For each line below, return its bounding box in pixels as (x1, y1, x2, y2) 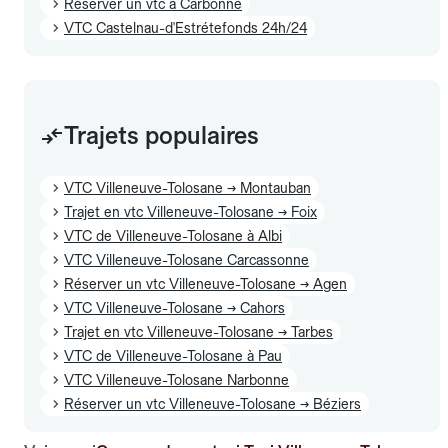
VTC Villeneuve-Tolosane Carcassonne (64, 251, 309, 268)
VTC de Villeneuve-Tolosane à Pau (64, 347, 282, 364)
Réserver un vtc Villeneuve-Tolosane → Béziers (64, 395, 361, 412)
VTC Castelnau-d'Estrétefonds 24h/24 (64, 19, 307, 36)
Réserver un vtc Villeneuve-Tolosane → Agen (64, 275, 347, 292)
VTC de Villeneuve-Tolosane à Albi (64, 227, 282, 244)
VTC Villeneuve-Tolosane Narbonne (64, 371, 289, 388)
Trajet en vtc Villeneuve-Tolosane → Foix (64, 203, 317, 220)
